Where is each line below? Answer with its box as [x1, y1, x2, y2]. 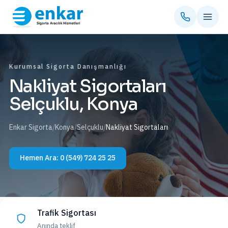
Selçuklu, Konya [9, 93, 138, 115]
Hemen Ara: [20, 153, 60, 162]
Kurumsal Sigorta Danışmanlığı [9, 62, 127, 70]
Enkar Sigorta [9, 122, 52, 132]
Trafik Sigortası [37, 208, 96, 218]
